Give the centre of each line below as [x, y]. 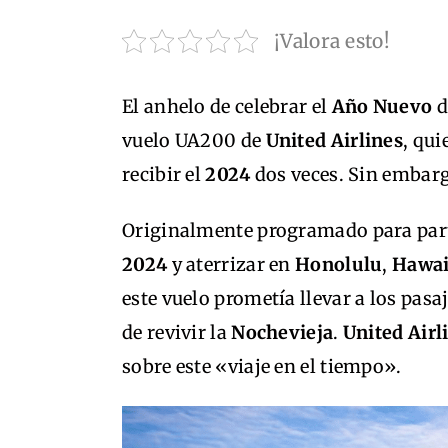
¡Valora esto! [332, 41]
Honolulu [339, 264]
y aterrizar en [231, 264]
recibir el [164, 174]
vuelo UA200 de [194, 140]
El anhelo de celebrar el [227, 106]
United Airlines [334, 140]
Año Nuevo [382, 106]
